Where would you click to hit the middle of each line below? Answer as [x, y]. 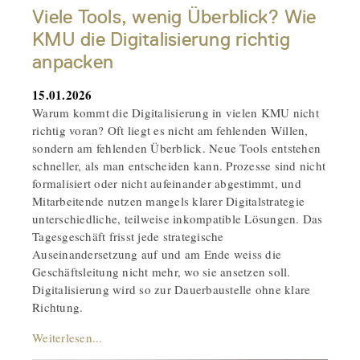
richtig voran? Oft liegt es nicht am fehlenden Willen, [170, 130]
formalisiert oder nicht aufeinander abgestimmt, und [167, 183]
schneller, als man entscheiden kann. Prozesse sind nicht [179, 165]
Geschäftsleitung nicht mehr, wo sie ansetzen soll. [162, 271]
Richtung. [58, 307]
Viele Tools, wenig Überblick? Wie [174, 16]
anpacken [73, 61]
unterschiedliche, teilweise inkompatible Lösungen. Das [178, 218]
